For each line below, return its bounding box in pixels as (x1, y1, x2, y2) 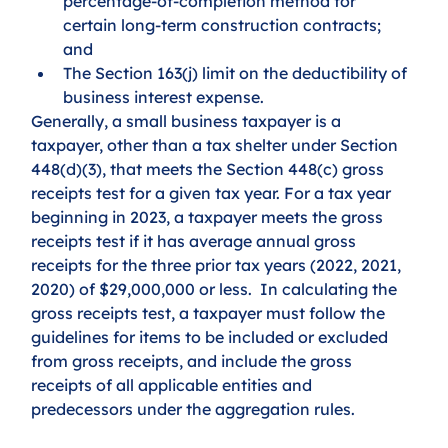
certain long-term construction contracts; (63, 14, 386, 35)
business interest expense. (63, 86, 273, 107)
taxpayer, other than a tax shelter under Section (31, 134, 403, 155)
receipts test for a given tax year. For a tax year (31, 182, 396, 203)
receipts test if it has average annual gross (31, 230, 361, 251)
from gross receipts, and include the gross (31, 350, 357, 371)
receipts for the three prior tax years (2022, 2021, (31, 254, 406, 275)
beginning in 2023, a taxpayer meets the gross (31, 206, 388, 227)
